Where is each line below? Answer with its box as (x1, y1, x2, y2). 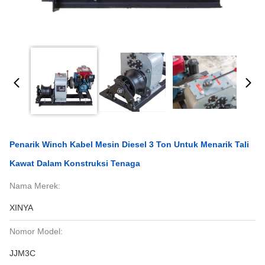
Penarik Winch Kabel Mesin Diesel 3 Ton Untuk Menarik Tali (9, 140, 249, 149)
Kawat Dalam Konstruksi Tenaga (9, 159, 140, 168)
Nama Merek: (9, 181, 60, 190)
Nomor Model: (9, 227, 63, 236)
